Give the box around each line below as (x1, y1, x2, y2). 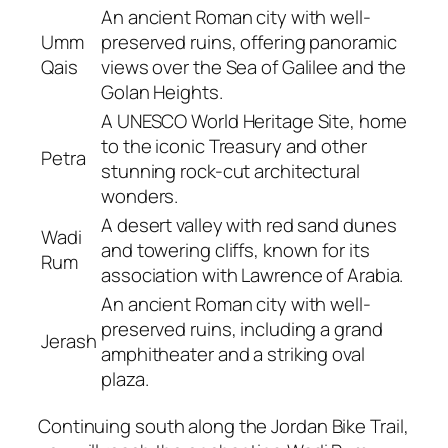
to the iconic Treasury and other (101, 133, 367, 160)
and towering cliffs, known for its (101, 237, 370, 264)
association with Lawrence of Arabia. (101, 262, 404, 289)
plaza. (101, 366, 149, 393)
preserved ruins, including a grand (101, 316, 383, 343)
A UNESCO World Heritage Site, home (101, 108, 407, 135)
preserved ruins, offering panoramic (101, 29, 397, 56)
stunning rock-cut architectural (101, 158, 360, 185)
